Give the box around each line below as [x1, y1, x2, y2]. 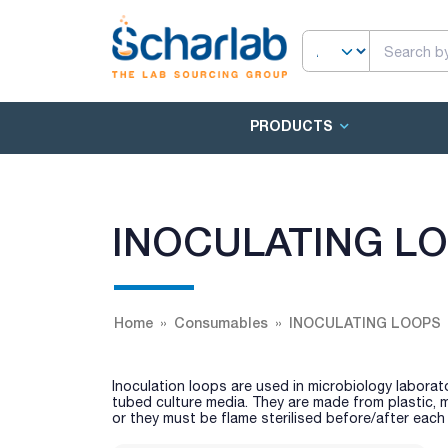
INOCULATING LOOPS [289, 314, 441, 331]
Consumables [174, 314, 268, 331]
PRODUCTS [249, 117, 333, 135]
